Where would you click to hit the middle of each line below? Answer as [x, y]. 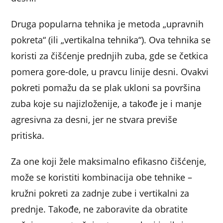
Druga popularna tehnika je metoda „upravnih [108, 24]
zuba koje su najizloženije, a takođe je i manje [107, 104]
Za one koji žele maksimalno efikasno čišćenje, [109, 162]
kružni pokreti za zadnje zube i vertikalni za [100, 193]
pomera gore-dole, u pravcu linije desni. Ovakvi [110, 72]
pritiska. [28, 136]
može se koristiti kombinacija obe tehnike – [102, 177]
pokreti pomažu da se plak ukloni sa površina [106, 88]
